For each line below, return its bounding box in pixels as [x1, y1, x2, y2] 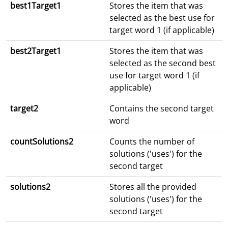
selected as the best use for [109, 12, 215, 24]
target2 [10, 103, 38, 115]
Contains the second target [109, 103, 214, 115]
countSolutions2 [10, 136, 73, 148]
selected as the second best [109, 58, 216, 69]
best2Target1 [10, 45, 61, 57]
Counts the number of [109, 136, 194, 148]
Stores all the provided [109, 181, 196, 193]
